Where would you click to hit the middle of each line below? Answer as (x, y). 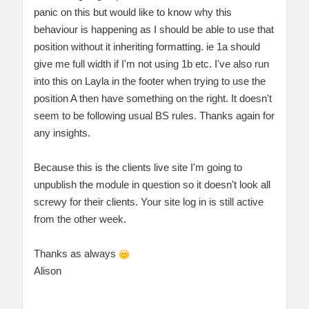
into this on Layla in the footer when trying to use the (150, 81)
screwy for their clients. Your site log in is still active (149, 201)
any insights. (62, 132)
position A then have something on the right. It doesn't (153, 98)
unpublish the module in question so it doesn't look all (152, 184)
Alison (48, 270)
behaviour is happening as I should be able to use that (154, 29)
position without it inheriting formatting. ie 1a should (147, 46)
